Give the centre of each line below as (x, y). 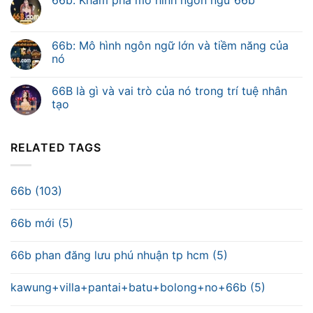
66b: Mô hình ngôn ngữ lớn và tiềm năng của (170, 46)
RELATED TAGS (56, 148)
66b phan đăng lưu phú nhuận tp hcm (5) (119, 255)
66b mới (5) (42, 223)
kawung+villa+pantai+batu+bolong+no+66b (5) (138, 287)
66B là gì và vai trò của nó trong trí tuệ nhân (169, 91)
